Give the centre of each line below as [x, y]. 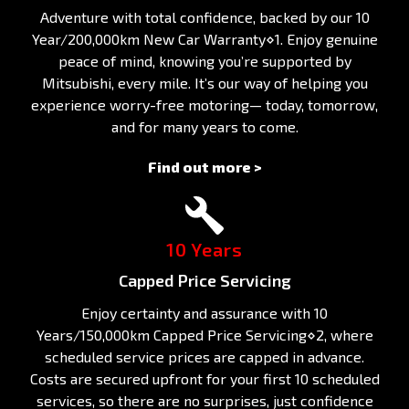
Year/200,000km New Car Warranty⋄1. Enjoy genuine [204, 38]
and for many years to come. [204, 126]
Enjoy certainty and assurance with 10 [204, 312]
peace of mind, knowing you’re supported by [204, 60]
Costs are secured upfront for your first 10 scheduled [204, 378]
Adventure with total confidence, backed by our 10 [204, 16]
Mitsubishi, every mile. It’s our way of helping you [204, 82]
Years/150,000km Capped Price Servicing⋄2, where [204, 334]
